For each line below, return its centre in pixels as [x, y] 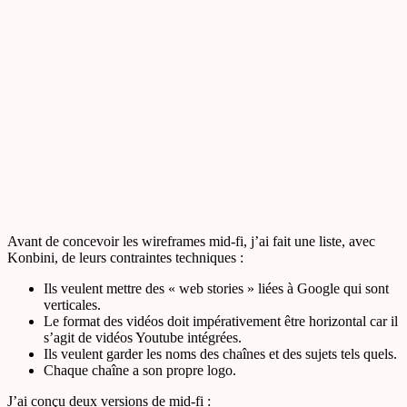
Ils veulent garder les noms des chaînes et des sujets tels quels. [220, 353]
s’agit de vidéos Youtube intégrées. [143, 337]
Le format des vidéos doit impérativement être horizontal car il [221, 321]
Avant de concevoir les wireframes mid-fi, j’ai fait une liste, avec [191, 241]
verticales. [72, 304]
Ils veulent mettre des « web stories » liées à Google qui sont [216, 288]
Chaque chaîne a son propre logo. [140, 370]
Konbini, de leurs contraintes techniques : [125, 257]
